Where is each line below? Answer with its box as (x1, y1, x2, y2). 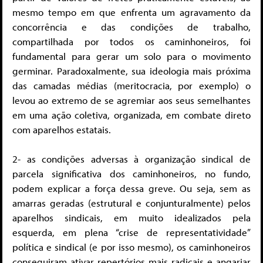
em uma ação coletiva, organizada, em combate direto (12, 108, 251, 121)
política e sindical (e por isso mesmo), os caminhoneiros (12, 241, 251, 254)
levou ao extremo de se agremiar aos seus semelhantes (12, 93, 251, 106)
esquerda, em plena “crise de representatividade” (12, 226, 251, 239)
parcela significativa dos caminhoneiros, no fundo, (12, 167, 251, 180)
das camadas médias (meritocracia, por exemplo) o (12, 79, 251, 92)
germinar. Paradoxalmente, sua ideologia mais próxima (12, 64, 251, 77)
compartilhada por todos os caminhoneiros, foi (12, 35, 251, 48)
